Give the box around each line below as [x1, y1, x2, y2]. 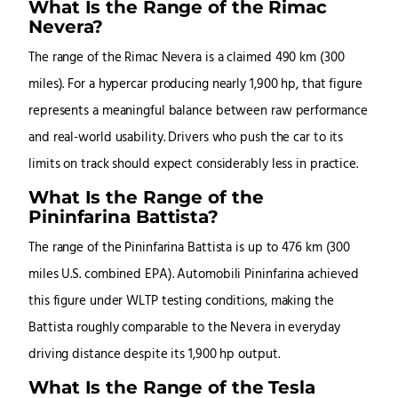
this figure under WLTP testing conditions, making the [28, 291, 334, 313]
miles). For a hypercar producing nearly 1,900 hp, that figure [28, 75, 362, 96]
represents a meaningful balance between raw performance [28, 101, 368, 123]
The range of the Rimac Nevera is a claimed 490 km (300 [28, 48, 345, 69]
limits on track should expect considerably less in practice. [28, 155, 358, 176]
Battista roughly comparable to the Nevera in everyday [28, 318, 340, 339]
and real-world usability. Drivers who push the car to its [28, 128, 344, 149]
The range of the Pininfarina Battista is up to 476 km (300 [28, 238, 351, 259]
